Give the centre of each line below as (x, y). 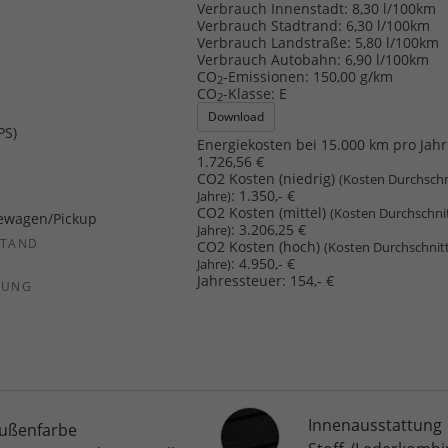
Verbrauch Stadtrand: (270, 25)
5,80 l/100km (397, 42)
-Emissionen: (266, 76)
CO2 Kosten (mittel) (264, 212)
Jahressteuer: (242, 280)
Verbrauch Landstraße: (274, 42)
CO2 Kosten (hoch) (261, 246)
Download (236, 116)
